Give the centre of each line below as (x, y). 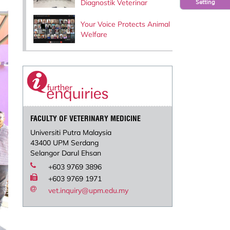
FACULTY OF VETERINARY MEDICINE (86, 119)
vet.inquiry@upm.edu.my (89, 191)
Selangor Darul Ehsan (66, 153)
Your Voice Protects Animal (125, 24)
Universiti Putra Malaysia (71, 133)
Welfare (94, 34)
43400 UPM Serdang (65, 143)
